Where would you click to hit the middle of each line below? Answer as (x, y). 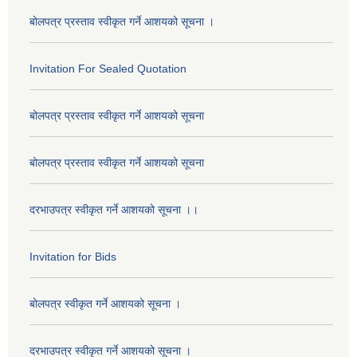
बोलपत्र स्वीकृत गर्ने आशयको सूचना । (105, 303)
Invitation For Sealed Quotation (108, 68)
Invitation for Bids (73, 256)
